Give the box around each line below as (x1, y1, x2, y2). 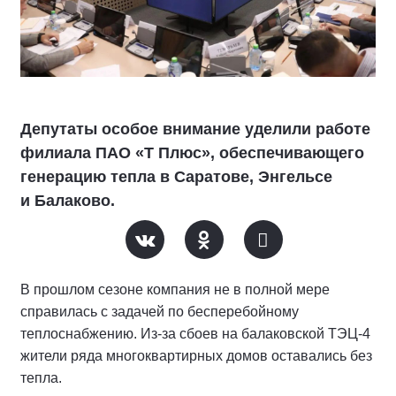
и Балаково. (20, 191, 115, 209)
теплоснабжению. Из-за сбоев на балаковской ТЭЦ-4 (20, 325, 370, 341)
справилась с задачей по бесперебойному (20, 303, 299, 319)
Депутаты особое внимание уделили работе (20, 119, 370, 138)
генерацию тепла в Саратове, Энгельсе (20, 167, 332, 186)
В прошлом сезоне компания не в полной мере (20, 281, 330, 297)
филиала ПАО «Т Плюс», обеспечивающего (20, 143, 364, 162)
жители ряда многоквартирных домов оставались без (20, 347, 372, 363)
